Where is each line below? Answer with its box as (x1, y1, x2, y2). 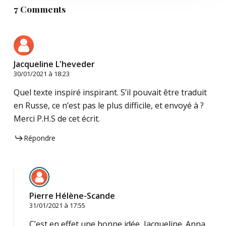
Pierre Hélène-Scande (29, 190, 115, 202)
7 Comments (13, 3, 66, 15)
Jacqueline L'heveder (13, 59, 95, 70)
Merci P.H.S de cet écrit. (13, 113, 100, 125)
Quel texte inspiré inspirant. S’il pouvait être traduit (13, 87, 207, 98)
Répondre (23, 133, 55, 143)
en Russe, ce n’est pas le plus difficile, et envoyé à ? (13, 100, 204, 111)
